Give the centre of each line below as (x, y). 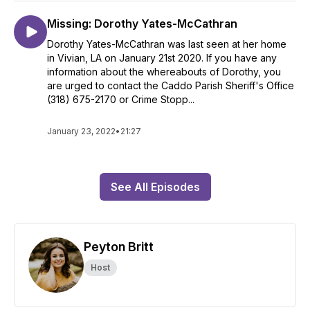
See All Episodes (155, 187)
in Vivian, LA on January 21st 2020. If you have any (162, 58)
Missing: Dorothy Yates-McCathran (142, 24)
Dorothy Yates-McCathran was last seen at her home (167, 44)
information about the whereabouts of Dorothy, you (164, 72)
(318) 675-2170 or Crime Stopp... (121, 99)
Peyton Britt (119, 247)
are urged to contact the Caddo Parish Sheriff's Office (171, 85)
